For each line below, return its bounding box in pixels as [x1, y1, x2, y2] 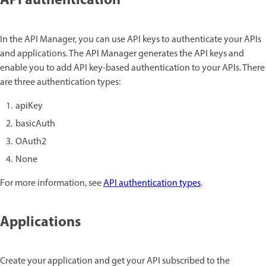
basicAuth [15, 116, 55, 131]
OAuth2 [15, 134, 46, 149]
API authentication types [103, 176, 201, 191]
